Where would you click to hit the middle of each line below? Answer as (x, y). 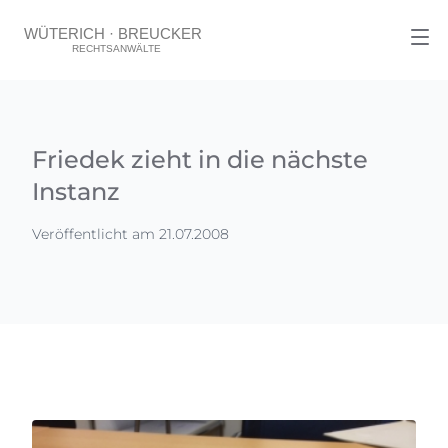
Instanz (76, 191)
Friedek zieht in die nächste (200, 159)
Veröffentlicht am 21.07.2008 (130, 234)
